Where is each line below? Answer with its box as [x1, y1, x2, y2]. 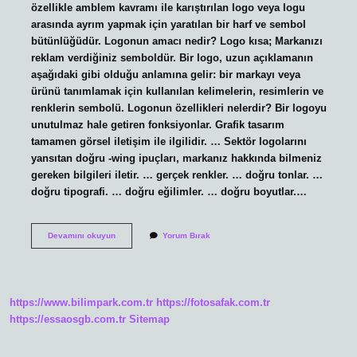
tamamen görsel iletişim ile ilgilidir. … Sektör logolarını [30, 135, 307, 147]
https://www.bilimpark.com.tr [10, 296, 153, 309]
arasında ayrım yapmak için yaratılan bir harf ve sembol [30, 18, 306, 30]
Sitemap [129, 313, 170, 326]
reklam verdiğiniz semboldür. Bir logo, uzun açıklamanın [30, 51, 313, 64]
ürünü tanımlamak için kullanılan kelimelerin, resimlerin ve [30, 84, 324, 97]
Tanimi [114, 252, 140, 261]
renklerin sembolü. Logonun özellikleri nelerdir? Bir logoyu [30, 101, 327, 114]
